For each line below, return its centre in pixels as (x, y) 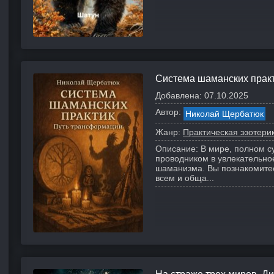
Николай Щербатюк (224, 114)
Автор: (168, 112)
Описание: (177, 149)
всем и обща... (185, 178)
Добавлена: (179, 95)
